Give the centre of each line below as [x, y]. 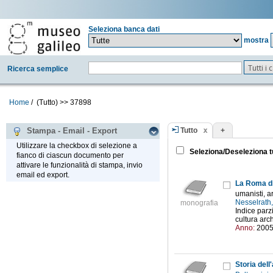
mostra [256, 40]
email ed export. [43, 175]
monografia [199, 203]
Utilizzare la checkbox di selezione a [77, 146]
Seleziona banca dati [124, 29]
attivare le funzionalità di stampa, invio [80, 165]
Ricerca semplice [38, 69]
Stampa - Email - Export [69, 131]
